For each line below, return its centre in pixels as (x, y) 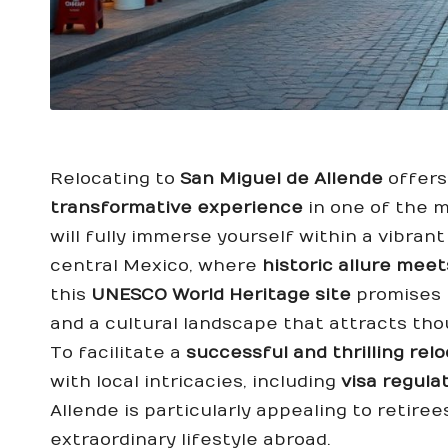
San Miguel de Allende (281, 178)
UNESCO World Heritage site (221, 294)
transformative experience (176, 207)
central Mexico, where (156, 265)
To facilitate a (118, 352)
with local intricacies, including (195, 381)
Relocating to (115, 178)
